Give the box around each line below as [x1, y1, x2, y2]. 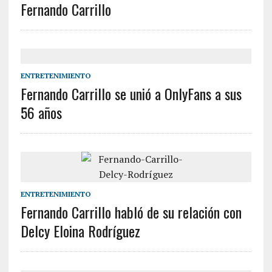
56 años [20, 101, 62, 124]
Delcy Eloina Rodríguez [20, 220, 140, 242]
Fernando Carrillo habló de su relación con [20, 201, 242, 223]
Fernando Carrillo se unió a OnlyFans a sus [20, 83, 242, 105]
